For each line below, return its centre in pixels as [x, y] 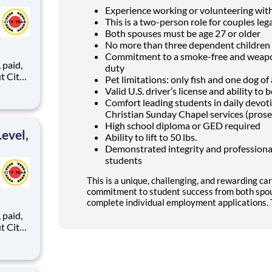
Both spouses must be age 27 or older [183, 33]
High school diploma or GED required [183, 125]
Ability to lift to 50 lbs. [151, 137]
